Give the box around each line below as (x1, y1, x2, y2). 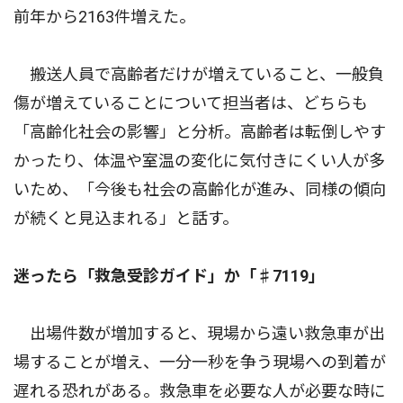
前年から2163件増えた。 (13, 6, 195, 26)
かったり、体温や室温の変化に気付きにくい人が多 (13, 150, 385, 170)
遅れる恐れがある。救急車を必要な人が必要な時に (13, 381, 386, 400)
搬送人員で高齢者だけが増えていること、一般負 (13, 64, 384, 84)
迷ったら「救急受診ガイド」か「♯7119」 (13, 265, 325, 285)
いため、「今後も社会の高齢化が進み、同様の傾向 (13, 179, 386, 199)
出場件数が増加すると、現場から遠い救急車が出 (13, 323, 385, 343)
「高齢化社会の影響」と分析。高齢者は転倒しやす (13, 121, 386, 141)
